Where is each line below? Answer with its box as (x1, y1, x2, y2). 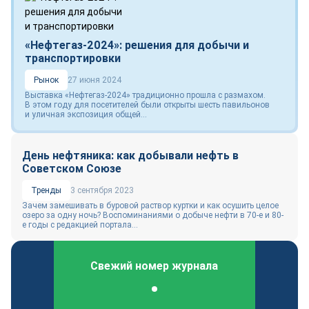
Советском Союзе (22, 162, 121, 175)
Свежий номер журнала (90, 259, 219, 272)
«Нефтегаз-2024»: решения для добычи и (25, 39, 249, 52)
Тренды (31, 186, 61, 195)
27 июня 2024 (68, 75, 121, 85)
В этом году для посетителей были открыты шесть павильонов (25, 100, 270, 110)
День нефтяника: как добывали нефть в (22, 149, 239, 162)
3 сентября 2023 (70, 186, 134, 195)
